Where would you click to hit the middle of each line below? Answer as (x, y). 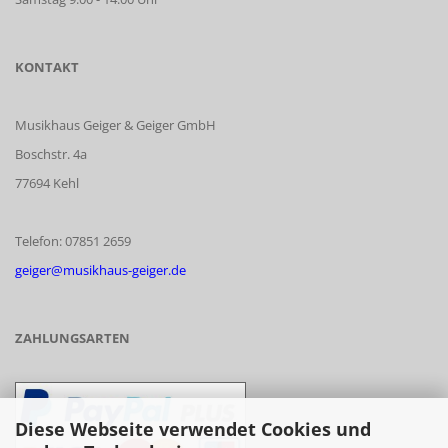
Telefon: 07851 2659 (73, 241)
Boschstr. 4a (51, 154)
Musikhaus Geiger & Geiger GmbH (115, 125)
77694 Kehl (47, 183)
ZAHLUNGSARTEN (72, 338)
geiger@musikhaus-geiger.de (100, 270)
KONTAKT (47, 67)
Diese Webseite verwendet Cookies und (193, 428)
